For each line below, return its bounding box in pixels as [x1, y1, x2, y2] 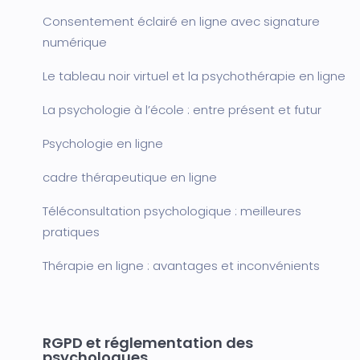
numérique [43, 34, 107, 51]
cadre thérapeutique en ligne [43, 169, 217, 186]
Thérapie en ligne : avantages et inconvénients [43, 257, 320, 275]
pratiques [43, 223, 100, 241]
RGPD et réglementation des [43, 333, 253, 354]
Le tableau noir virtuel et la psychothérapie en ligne [43, 67, 346, 85]
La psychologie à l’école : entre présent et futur [43, 101, 321, 119]
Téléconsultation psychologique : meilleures [43, 202, 301, 220]
